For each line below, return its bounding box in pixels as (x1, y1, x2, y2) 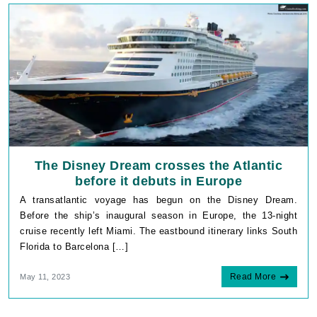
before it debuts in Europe (75, 173, 242, 188)
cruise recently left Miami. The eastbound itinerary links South (20, 225, 297, 236)
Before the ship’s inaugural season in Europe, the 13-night (20, 209, 297, 221)
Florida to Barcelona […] (20, 241, 128, 252)
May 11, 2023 (20, 272, 70, 281)
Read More (229, 271, 276, 282)
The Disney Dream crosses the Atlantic (34, 158, 283, 173)
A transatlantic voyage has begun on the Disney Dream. (20, 194, 297, 205)
